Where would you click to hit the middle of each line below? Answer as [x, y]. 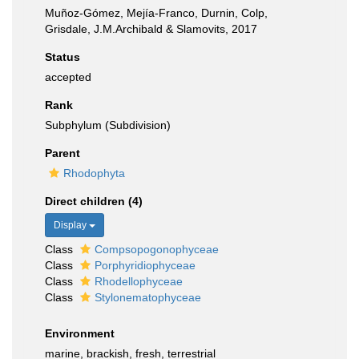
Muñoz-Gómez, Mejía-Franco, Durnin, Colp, [156, 13]
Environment [80, 333]
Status [63, 57]
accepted [68, 77]
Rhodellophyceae [139, 281]
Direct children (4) [94, 201]
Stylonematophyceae [148, 297]
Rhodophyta [94, 173]
